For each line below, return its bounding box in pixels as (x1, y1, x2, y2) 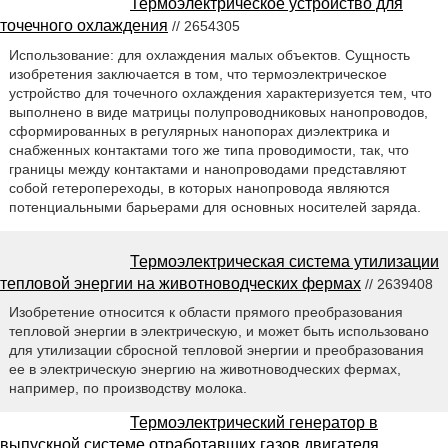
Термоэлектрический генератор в (130, 414, 378, 432)
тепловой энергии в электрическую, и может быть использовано (8, 323, 429, 340)
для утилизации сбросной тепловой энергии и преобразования (8, 342, 424, 359)
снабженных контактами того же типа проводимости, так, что (8, 141, 409, 158)
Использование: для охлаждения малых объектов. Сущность (8, 46, 410, 63)
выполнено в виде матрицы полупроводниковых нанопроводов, (8, 103, 428, 120)
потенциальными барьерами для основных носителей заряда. (8, 198, 421, 215)
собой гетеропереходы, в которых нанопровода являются (8, 179, 390, 196)
